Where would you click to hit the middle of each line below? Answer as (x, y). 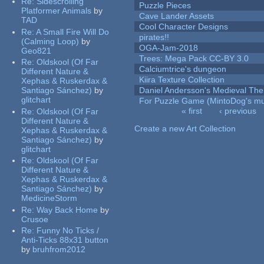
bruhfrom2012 (59, 250)
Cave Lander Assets (177, 16)
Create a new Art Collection (185, 129)
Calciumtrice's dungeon (183, 69)
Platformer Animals (57, 11)
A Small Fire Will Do (73, 32)
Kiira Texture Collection (182, 80)
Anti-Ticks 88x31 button (65, 240)
